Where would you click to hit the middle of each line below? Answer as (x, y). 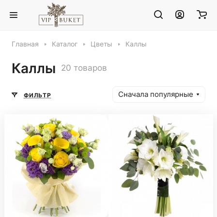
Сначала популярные (156, 94)
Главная (25, 44)
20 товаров (84, 68)
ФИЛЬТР (38, 95)
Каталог (65, 44)
